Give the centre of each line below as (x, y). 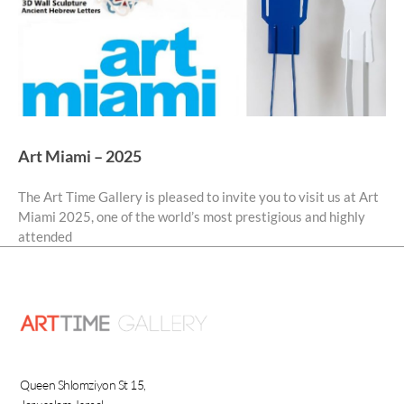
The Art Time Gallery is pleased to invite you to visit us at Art (198, 197)
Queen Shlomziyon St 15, (83, 385)
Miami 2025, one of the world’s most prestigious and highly (192, 217)
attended (45, 237)
